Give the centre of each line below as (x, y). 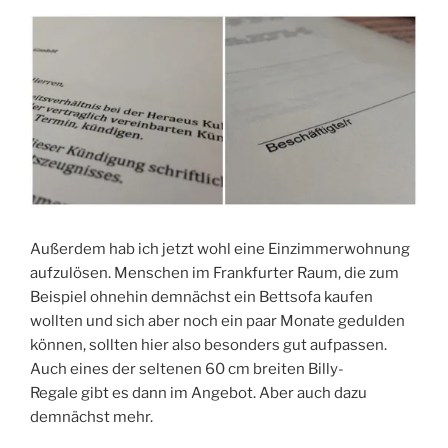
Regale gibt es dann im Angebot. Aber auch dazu (198, 392)
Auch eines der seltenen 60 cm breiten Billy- (187, 368)
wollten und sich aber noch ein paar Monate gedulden (217, 320)
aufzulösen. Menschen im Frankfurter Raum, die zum (214, 272)
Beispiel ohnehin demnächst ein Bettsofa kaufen (201, 296)
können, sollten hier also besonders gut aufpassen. (208, 344)
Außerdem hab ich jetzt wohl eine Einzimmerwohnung (220, 248)
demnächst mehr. (91, 416)
